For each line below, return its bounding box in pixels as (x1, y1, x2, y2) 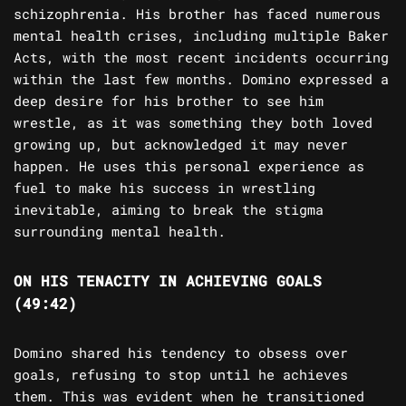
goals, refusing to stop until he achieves (14, 365, 348, 384)
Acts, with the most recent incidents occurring (14, 48, 389, 67)
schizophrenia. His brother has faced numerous (14, 5, 381, 24)
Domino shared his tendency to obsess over (14, 343, 348, 362)
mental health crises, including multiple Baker (14, 26, 389, 45)
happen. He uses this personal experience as (14, 157, 364, 176)
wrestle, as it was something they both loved (14, 113, 372, 132)
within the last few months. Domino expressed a (14, 70, 389, 89)
